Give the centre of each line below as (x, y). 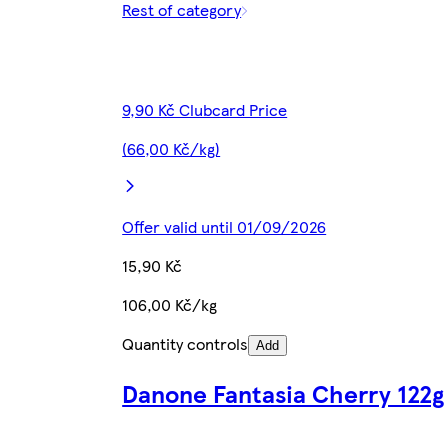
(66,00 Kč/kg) (171, 149)
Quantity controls (185, 344)
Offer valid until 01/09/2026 (224, 227)
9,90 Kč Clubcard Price (205, 110)
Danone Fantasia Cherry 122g (283, 393)
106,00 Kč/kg (170, 305)
